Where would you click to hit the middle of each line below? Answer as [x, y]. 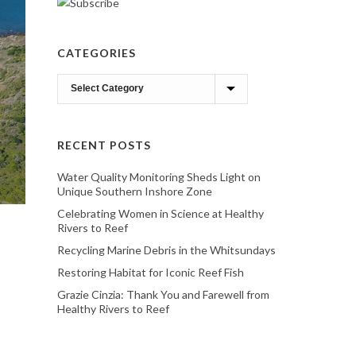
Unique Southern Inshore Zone [135, 191]
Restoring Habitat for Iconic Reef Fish [151, 272]
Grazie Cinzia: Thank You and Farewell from [163, 294]
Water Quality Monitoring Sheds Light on [159, 176]
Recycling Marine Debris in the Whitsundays [166, 250]
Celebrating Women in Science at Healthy [161, 213]
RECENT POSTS [104, 145]
